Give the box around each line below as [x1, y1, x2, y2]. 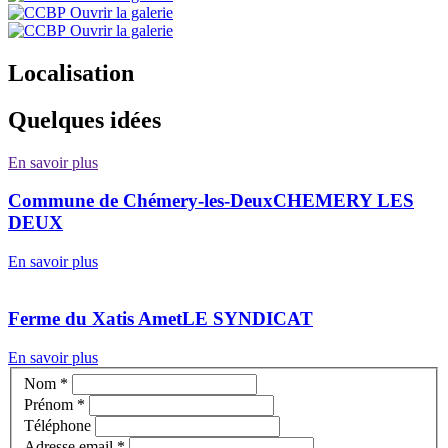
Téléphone [24, 417, 95, 435]
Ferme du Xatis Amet [8, 307, 182, 329]
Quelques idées [8, 106, 161, 133]
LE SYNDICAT [182, 307, 313, 329]
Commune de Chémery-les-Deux [8, 190, 273, 212]
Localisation [8, 59, 134, 86]
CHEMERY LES [273, 190, 414, 212]
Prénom [24, 396, 77, 414]
